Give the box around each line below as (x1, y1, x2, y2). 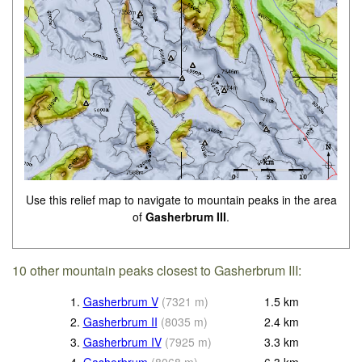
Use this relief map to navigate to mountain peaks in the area (25, 191, 337, 208)
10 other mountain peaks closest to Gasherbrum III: (12, 260, 302, 280)
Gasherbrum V (82, 293, 158, 310)
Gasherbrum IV (82, 334, 162, 351)
